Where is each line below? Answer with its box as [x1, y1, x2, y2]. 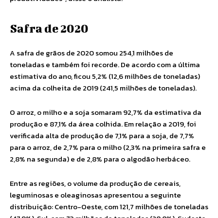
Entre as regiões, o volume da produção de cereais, [10, 178, 181, 189]
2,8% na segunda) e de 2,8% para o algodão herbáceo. [10, 153, 190, 164]
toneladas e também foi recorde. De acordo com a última [10, 59, 200, 70]
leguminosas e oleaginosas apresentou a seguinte [10, 189, 181, 200]
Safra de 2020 [10, 21, 89, 35]
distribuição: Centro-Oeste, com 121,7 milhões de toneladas [10, 201, 208, 212]
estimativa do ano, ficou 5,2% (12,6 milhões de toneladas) [10, 71, 200, 82]
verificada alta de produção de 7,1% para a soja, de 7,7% [10, 130, 194, 141]
